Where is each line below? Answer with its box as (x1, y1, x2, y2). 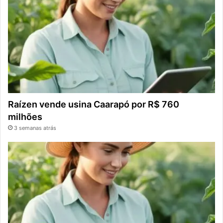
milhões (8, 111, 42, 122)
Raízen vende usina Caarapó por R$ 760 (8, 99, 179, 110)
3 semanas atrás (14, 124, 56, 132)
